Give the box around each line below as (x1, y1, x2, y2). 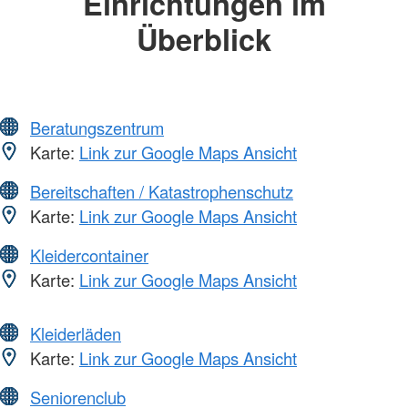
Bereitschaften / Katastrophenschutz (30, 178, 293, 203)
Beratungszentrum (30, 115, 164, 139)
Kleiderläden (30, 321, 121, 345)
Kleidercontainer (30, 242, 148, 267)
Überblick (137, 17, 271, 61)
